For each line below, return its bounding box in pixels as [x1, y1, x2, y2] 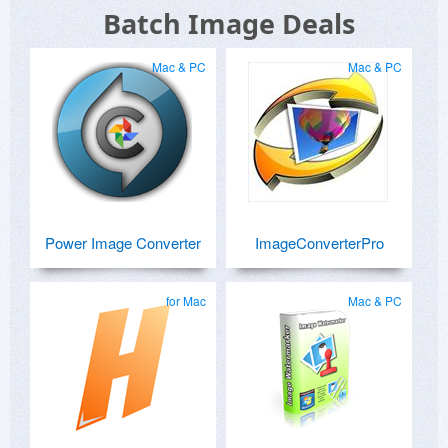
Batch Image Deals [103, 5, 355, 43]
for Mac [166, 292, 206, 310]
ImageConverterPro [254, 232, 384, 254]
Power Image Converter [45, 232, 201, 254]
